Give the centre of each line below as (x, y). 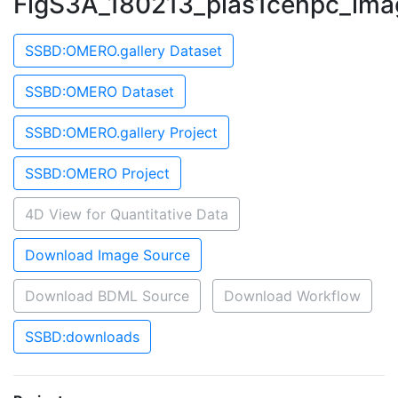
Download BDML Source (107, 296)
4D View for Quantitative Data (127, 214)
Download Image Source (107, 255)
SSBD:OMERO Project (97, 173)
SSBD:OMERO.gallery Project (121, 132)
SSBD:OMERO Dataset (99, 92)
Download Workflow (292, 296)
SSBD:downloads (82, 337)
